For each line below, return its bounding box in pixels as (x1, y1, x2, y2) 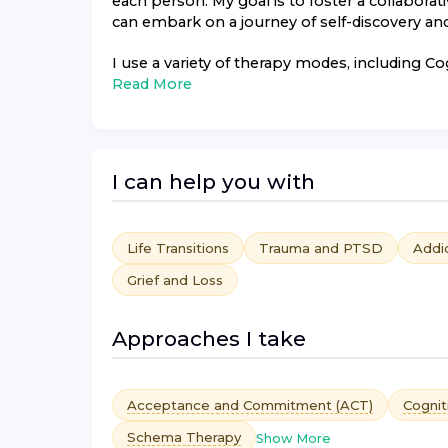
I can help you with (112, 169, 315, 195)
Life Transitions (127, 240, 229, 257)
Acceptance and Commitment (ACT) (127, 397, 373, 414)
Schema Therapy (127, 429, 241, 446)
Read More (112, 75, 192, 93)
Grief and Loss (127, 272, 223, 289)
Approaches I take (112, 326, 306, 352)
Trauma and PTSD (259, 240, 383, 257)
